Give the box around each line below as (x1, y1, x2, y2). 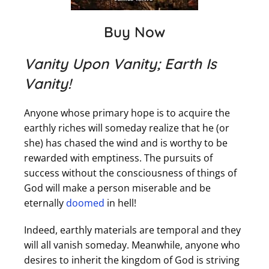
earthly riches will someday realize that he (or (24, 121, 229, 135)
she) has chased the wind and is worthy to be (24, 136, 228, 150)
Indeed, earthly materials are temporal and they (24, 223, 241, 237)
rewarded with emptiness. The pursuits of (24, 151, 213, 165)
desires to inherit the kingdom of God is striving (24, 253, 240, 267)
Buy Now (104, 23, 165, 41)
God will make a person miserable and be (24, 181, 211, 195)
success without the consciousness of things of (24, 166, 237, 180)
